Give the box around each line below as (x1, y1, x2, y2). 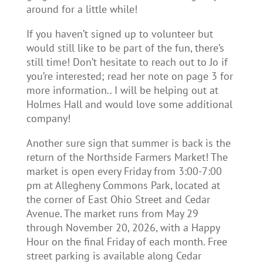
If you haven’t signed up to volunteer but (26, 27, 213, 41)
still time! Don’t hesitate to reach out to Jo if (26, 55, 228, 69)
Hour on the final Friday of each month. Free (26, 235, 227, 249)
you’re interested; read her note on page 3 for (26, 69, 233, 83)
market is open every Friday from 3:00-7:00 (26, 164, 222, 178)
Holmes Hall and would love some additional (26, 97, 232, 112)
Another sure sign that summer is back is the (26, 136, 231, 150)
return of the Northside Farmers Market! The (26, 150, 228, 164)
